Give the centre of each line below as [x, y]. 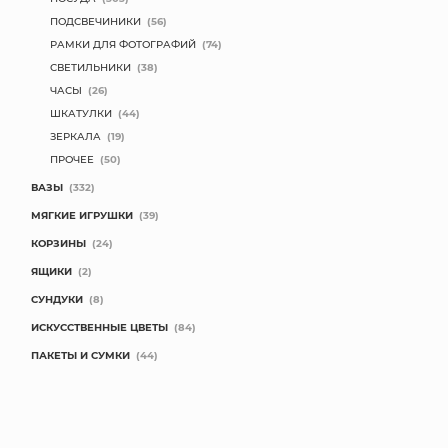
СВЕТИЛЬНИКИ [90, 67]
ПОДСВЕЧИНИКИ [95, 21]
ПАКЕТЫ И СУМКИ [80, 355]
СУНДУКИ [57, 299]
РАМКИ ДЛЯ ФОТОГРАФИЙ [123, 44]
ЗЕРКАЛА [75, 136]
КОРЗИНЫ [58, 243]
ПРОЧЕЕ [72, 159]
